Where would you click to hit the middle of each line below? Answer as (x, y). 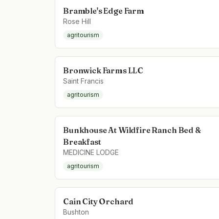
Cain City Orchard (99, 201)
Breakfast (82, 142)
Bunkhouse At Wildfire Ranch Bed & (132, 130)
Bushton (76, 212)
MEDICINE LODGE (91, 152)
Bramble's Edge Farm (104, 11)
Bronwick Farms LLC (103, 70)
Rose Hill (77, 21)
